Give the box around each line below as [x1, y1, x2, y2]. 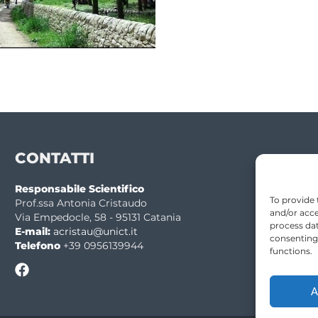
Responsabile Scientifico [14, 182, 144, 195]
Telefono [14, 238, 60, 252]
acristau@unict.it [53, 224, 138, 238]
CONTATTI [14, 148, 94, 167]
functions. [270, 246, 312, 256]
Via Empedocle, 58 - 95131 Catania [14, 210, 181, 224]
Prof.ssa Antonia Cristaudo [14, 196, 147, 209]
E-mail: [14, 224, 50, 238]
